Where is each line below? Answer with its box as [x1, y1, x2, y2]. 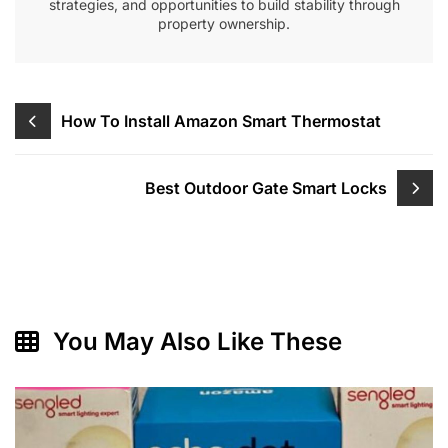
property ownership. [158, 15, 290, 33]
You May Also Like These [47, 327, 342, 357]
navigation [14, 131, 126, 158]
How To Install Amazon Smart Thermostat [61, 110, 381, 131]
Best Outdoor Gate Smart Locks [145, 177, 387, 198]
